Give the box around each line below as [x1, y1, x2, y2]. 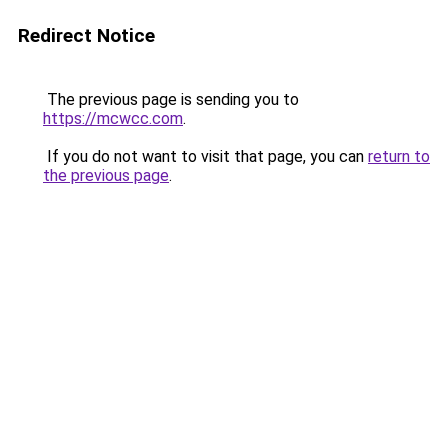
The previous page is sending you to [43, 90, 299, 109]
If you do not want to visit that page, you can [43, 147, 368, 166]
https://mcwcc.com [43, 109, 183, 128]
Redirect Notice [18, 24, 155, 47]
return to [368, 147, 430, 166]
